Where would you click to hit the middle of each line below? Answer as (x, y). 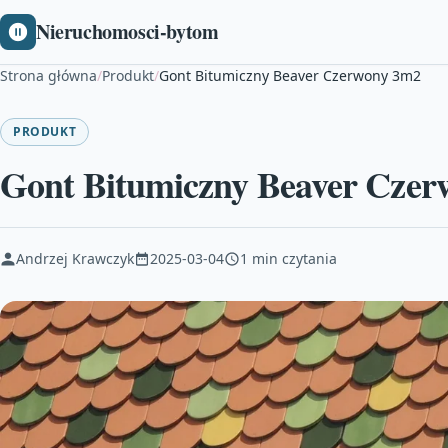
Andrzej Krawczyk (75, 258)
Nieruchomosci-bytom (127, 31)
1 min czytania (288, 258)
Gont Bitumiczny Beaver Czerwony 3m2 (290, 75)
